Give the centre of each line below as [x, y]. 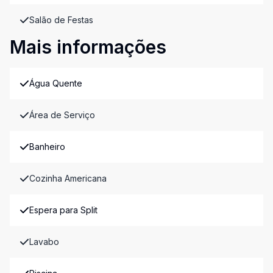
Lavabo [44, 242]
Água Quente [56, 83]
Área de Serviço [62, 115]
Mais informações [88, 47]
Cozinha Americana [68, 178]
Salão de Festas [61, 20]
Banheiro [47, 147]
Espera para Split [63, 210]
